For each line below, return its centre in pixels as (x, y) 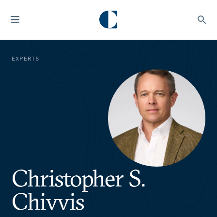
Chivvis (48, 201)
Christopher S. (79, 178)
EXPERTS (26, 58)
